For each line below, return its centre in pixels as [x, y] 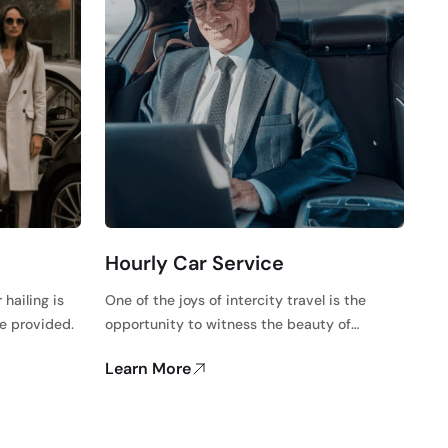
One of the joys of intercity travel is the [235, 300]
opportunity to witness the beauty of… [231, 324]
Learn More [147, 369]
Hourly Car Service [194, 263]
